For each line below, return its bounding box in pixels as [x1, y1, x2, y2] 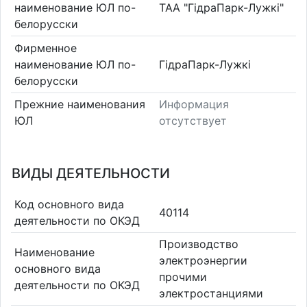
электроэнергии [159, 254, 247, 268]
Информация [159, 97, 229, 112]
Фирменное [14, 40, 77, 55]
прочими [159, 270, 207, 284]
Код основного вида [14, 197, 124, 211]
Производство [159, 237, 238, 251]
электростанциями [159, 286, 263, 301]
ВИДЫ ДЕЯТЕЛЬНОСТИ [12, 165, 170, 182]
